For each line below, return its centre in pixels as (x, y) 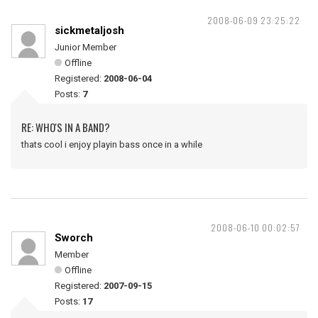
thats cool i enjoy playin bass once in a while (112, 144)
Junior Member (86, 47)
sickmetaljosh (89, 31)
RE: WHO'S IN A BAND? (66, 127)
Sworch (74, 238)
